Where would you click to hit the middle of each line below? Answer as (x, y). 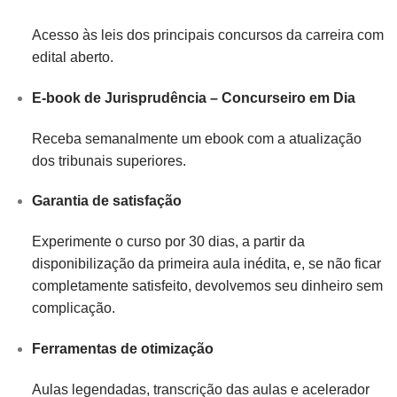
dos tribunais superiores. (109, 160)
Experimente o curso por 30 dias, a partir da (168, 242)
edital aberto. (72, 58)
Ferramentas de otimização (122, 349)
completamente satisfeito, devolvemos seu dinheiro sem (207, 286)
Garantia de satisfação (106, 201)
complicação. (73, 308)
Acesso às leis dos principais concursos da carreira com (207, 35)
